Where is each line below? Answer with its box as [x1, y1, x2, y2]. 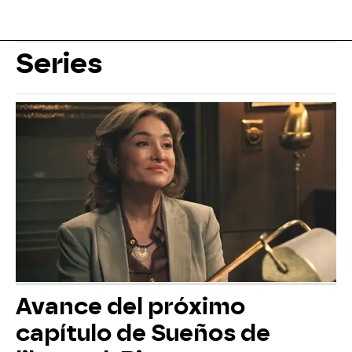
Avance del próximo [16, 293, 245, 321]
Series [16, 46, 103, 80]
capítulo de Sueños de [16, 320, 270, 347]
